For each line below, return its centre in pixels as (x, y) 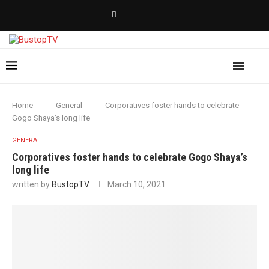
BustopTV (71, 184)
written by (32, 184)
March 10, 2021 (137, 184)
